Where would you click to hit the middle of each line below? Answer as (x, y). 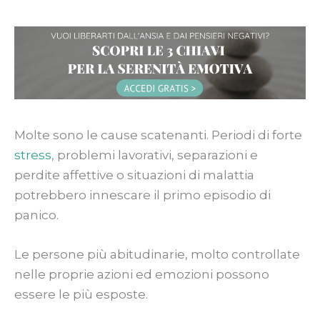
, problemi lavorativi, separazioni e (155, 155)
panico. (36, 215)
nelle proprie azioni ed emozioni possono (142, 274)
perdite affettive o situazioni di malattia (134, 175)
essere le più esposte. (81, 294)
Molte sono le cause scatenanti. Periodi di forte (158, 135)
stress (33, 155)
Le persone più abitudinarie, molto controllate (157, 254)
